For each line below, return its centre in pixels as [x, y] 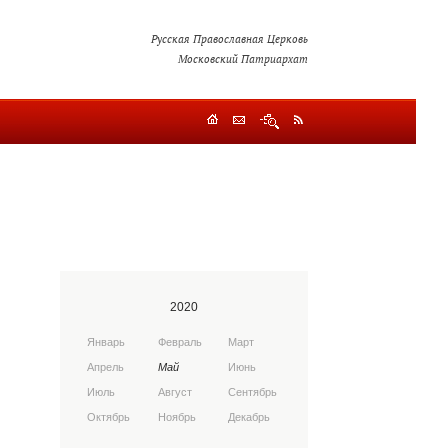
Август [174, 391]
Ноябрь [176, 416]
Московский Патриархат [243, 58]
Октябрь [108, 416]
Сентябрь [253, 391]
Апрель [105, 366]
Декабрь [249, 416]
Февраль [179, 341]
